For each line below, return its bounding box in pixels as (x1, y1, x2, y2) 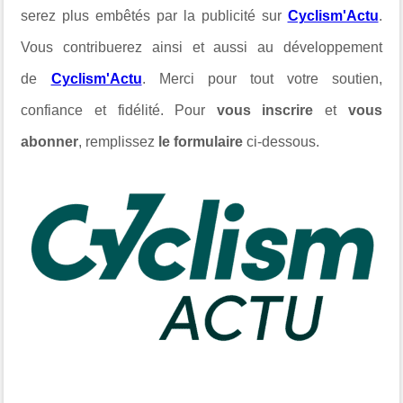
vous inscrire (205, 102, 325, 118)
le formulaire (155, 133, 247, 149)
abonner (21, 133, 79, 149)
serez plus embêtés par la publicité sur (21, 7, 288, 23)
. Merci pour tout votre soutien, (141, 70, 382, 86)
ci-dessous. (246, 133, 320, 149)
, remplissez (78, 133, 156, 149)
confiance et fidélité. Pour (21, 102, 206, 118)
